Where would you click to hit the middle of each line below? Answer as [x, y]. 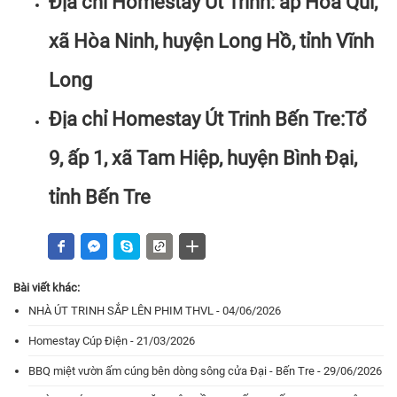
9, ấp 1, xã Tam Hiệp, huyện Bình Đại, [203, 158]
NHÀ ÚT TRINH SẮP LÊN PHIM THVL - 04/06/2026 [155, 311]
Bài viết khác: [47, 288]
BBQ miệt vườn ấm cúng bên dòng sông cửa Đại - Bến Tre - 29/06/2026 [205, 371]
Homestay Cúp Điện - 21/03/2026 [112, 341]
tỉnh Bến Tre [100, 197]
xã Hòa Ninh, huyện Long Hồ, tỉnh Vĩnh [211, 41]
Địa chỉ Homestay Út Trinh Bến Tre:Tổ [208, 119]
